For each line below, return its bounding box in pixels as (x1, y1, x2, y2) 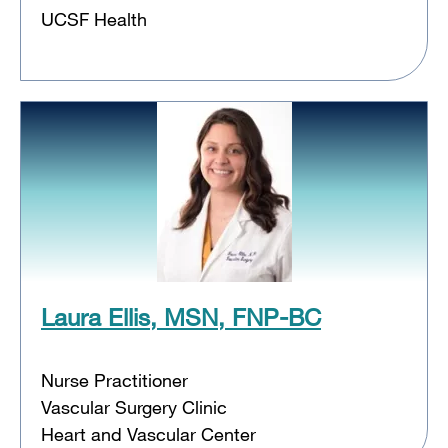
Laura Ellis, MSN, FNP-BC (41, 301, 321, 331)
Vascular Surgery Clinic (41, 395, 227, 418)
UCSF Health (41, 7, 147, 30)
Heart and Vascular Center (41, 422, 256, 445)
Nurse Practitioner (41, 368, 188, 391)
